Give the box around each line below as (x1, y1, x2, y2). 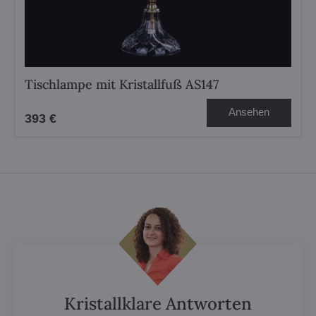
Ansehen (229, 106, 269, 118)
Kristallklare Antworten (64, 293, 252, 315)
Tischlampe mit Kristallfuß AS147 (25, 76, 219, 92)
